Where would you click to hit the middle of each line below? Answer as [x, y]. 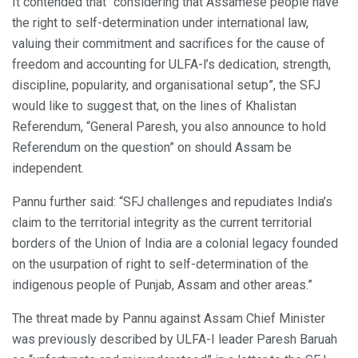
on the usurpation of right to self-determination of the [160, 264]
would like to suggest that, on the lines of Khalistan [154, 105]
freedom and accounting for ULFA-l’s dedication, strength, [171, 64]
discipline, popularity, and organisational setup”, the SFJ [166, 85]
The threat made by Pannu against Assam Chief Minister [169, 318]
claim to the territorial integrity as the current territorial [162, 222]
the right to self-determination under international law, [160, 22]
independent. [48, 168]
